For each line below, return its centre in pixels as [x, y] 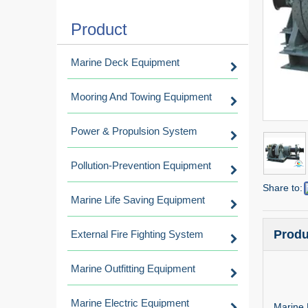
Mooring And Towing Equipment [141, 97]
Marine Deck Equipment [125, 62]
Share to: [283, 188]
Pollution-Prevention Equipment [141, 165]
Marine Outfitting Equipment [133, 268]
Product [99, 29]
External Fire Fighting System [137, 234]
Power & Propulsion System [134, 131]
